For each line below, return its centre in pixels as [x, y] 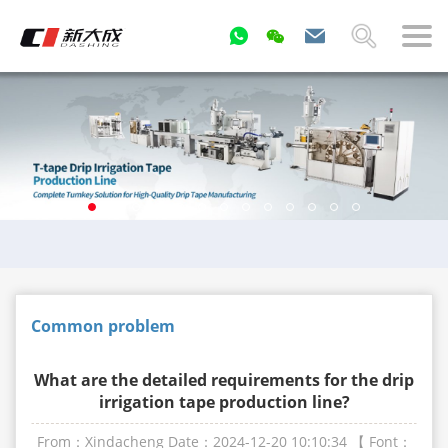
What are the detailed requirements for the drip [224, 379]
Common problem [103, 325]
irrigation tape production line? [224, 401]
